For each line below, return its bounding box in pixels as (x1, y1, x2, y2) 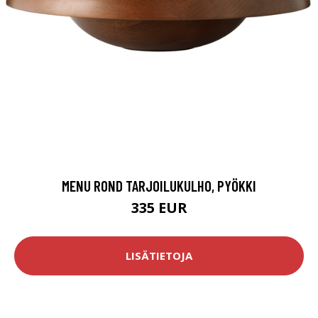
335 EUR (131, 197, 187, 217)
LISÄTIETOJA (126, 248, 192, 263)
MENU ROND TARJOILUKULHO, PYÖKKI (62, 176, 256, 194)
